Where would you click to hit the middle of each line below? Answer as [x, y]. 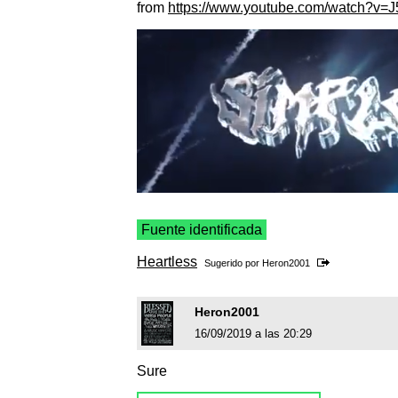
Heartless [167, 262]
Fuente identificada [202, 230]
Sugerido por [233, 263]
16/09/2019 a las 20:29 [253, 334]
